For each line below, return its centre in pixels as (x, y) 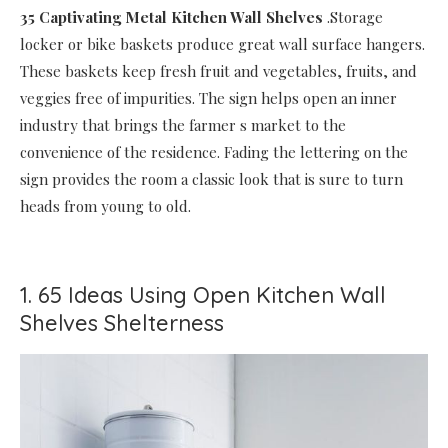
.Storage (355, 17)
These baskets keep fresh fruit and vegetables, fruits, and (218, 71)
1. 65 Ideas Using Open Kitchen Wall (203, 295)
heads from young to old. (105, 206)
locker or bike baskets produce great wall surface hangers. (222, 44)
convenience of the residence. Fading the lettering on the (214, 152)
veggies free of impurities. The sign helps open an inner (208, 98)
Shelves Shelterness (122, 323)
